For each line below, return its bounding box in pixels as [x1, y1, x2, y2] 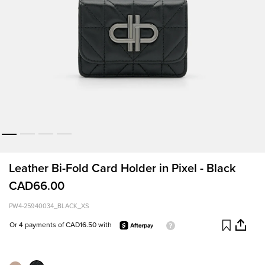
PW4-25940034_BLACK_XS [9, 202, 89, 211]
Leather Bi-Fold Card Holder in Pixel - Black [9, 161, 236, 176]
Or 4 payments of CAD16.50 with [9, 221, 114, 230]
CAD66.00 [9, 179, 64, 194]
